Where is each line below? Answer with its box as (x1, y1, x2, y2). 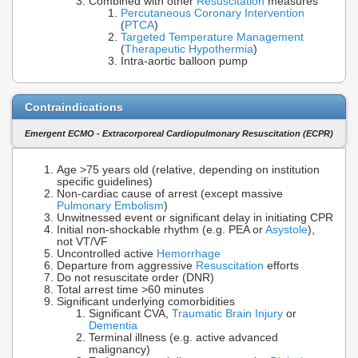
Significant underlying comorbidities (57, 295, 235, 308)
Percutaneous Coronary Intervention (121, 7, 304, 20)
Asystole (265, 223, 308, 236)
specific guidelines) (57, 175, 153, 188)
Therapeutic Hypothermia (125, 43, 253, 56)
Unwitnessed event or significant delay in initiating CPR (57, 211, 333, 224)
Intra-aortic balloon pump (121, 55, 248, 68)
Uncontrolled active (57, 247, 157, 260)
